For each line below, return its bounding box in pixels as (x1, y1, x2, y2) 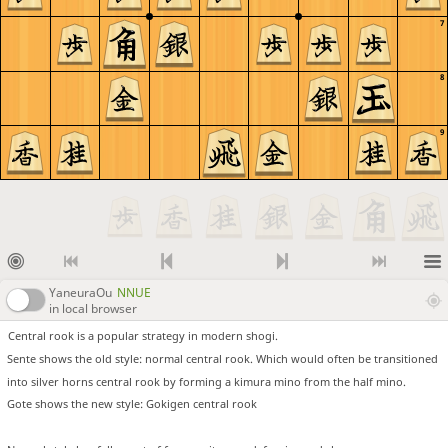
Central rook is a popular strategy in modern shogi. (8, 328, 279, 344)
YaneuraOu (49, 284, 112, 302)
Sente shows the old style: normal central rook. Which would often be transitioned (7, 350, 438, 366)
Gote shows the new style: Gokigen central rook (7, 396, 257, 412)
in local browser (49, 300, 137, 318)
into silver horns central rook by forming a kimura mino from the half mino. (7, 373, 406, 389)
